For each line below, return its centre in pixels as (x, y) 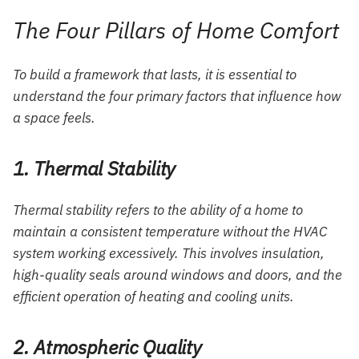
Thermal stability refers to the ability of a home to (158, 210)
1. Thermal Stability (94, 169)
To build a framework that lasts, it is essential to (155, 75)
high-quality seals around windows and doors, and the (177, 275)
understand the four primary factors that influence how (177, 97)
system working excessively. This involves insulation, (169, 254)
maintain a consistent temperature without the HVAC (170, 232)
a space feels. (54, 118)
